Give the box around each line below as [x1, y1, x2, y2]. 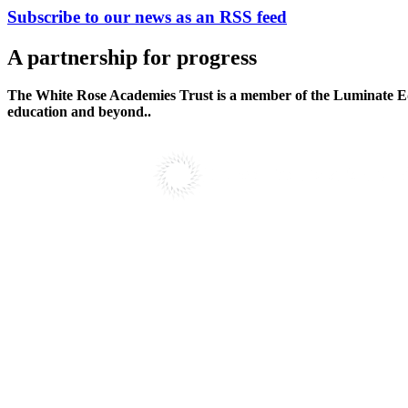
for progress [143, 45, 257, 69]
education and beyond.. [7, 104, 151, 120]
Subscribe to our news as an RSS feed [7, 6, 287, 26]
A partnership [7, 45, 143, 69]
